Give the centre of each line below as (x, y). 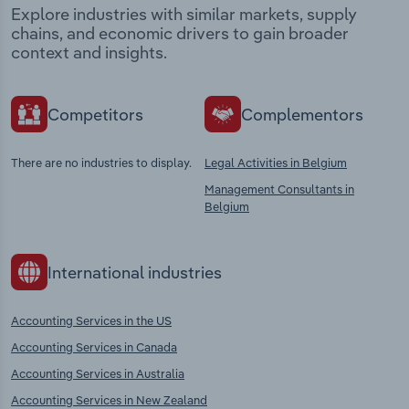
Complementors (302, 114)
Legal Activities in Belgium (276, 163)
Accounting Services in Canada (94, 347)
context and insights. (89, 53)
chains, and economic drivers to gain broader (180, 34)
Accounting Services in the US (91, 321)
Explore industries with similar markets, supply (184, 15)
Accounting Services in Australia (98, 374)
